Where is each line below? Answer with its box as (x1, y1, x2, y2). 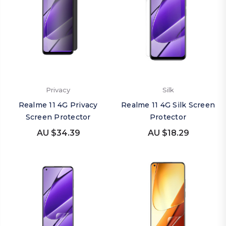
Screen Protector (25, 112, 91, 122)
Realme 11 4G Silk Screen (121, 100, 215, 109)
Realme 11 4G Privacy (18, 100, 98, 109)
